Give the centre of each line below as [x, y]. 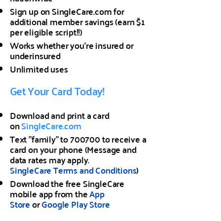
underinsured [35, 55]
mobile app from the [50, 194]
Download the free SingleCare [67, 183]
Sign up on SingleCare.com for [67, 11]
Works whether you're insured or [72, 45]
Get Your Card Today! [57, 91]
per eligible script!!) [46, 32]
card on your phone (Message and [73, 149]
